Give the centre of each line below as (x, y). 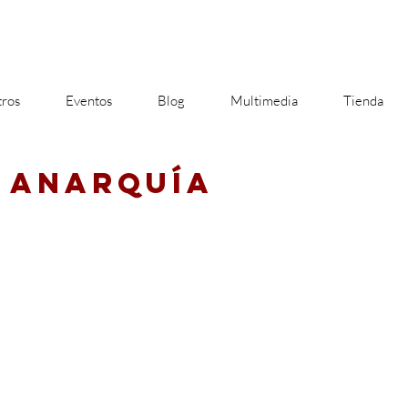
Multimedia (264, 101)
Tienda (363, 101)
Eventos (89, 101)
